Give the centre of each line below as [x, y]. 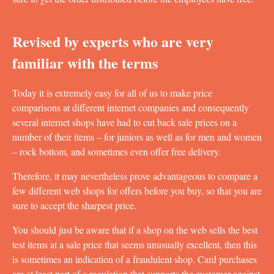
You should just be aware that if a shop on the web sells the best [135, 229]
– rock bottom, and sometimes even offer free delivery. [117, 151]
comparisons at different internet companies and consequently [131, 107]
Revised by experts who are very [113, 41]
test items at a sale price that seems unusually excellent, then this [135, 244]
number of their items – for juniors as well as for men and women [137, 136]
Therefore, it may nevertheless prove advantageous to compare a [135, 176]
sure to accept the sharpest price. [74, 205]
